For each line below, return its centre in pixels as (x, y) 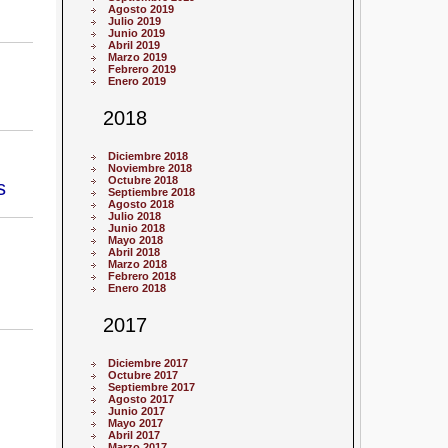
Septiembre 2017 (152, 387)
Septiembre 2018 (152, 192)
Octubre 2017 (143, 375)
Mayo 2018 (136, 240)
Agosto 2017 (141, 399)
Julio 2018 (135, 216)
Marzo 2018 (138, 264)
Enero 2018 (137, 288)
